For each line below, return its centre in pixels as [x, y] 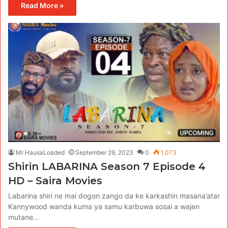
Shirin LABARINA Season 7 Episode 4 [107, 167]
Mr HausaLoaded [40, 153]
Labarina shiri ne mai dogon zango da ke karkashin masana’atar [114, 196]
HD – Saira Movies [55, 181]
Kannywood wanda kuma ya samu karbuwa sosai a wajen [104, 207]
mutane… [24, 217]
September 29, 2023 [104, 153]
